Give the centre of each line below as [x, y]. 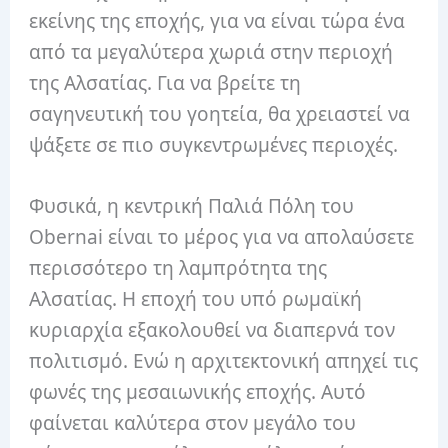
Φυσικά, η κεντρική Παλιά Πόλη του [192, 206]
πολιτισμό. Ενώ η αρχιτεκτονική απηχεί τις [224, 361]
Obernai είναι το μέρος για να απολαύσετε [222, 237]
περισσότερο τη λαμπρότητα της [178, 268]
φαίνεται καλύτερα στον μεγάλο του [193, 423]
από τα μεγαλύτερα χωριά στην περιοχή [211, 51]
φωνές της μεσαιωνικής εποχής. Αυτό [198, 392]
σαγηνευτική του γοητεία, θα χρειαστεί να [220, 113]
